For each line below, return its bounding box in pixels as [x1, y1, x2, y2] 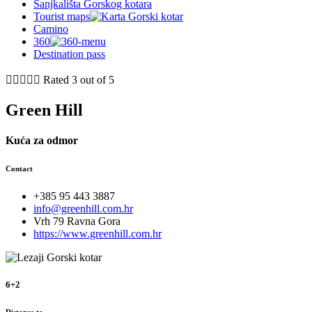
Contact [6, 164, 33, 173]
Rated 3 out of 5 [43, 74, 114, 86]
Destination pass [33, 48, 105, 61]
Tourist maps [33, 10, 90, 23]
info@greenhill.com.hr [33, 203, 133, 215]
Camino [33, 23, 68, 36]
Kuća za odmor [6, 134, 78, 147]
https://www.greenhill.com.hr [33, 228, 162, 240]
